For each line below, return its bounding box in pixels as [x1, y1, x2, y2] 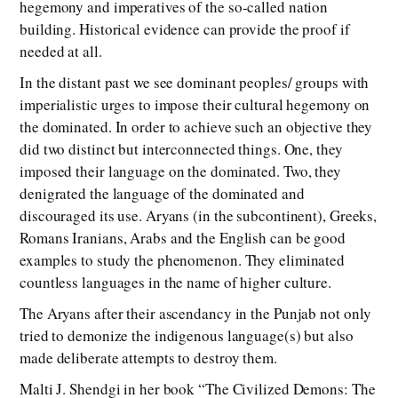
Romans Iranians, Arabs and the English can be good [20, 227, 346, 249]
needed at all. [20, 41, 102, 62]
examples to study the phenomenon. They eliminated [20, 250, 346, 271]
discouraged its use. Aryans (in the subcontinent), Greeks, [20, 205, 378, 227]
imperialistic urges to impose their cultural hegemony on [20, 94, 370, 115]
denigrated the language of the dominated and [20, 183, 305, 204]
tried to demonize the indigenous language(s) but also [20, 325, 354, 346]
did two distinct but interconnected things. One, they [20, 139, 343, 160]
